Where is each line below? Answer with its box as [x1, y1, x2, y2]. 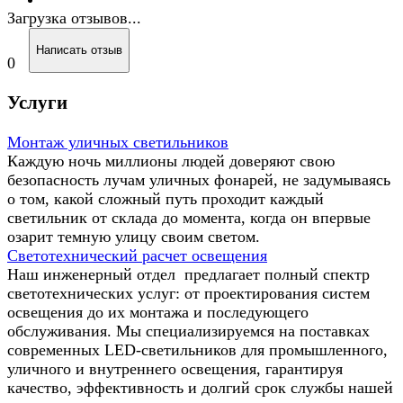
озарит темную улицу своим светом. [7, 227, 260, 246]
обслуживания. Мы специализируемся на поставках [7, 321, 370, 340]
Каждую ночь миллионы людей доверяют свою [7, 151, 335, 170]
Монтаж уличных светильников [7, 132, 228, 151]
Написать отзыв [36, 43, 122, 58]
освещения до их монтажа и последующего [7, 302, 309, 321]
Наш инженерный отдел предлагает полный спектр [7, 264, 370, 283]
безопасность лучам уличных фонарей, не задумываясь [7, 170, 390, 189]
